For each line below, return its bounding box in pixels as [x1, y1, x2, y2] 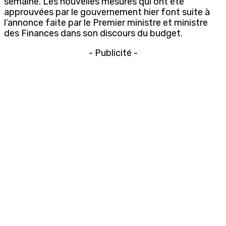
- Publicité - [88, 47, 138, 59]
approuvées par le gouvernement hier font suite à [4, 6, 210, 18]
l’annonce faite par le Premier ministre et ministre [4, 17, 208, 28]
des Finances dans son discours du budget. [4, 27, 183, 39]
